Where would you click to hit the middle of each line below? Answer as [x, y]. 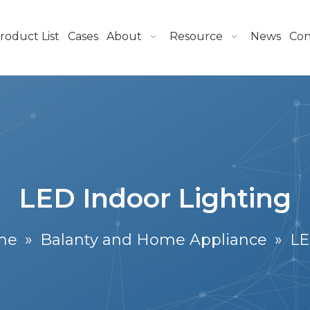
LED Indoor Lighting [155, 198]
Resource [196, 36]
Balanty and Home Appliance [154, 240]
